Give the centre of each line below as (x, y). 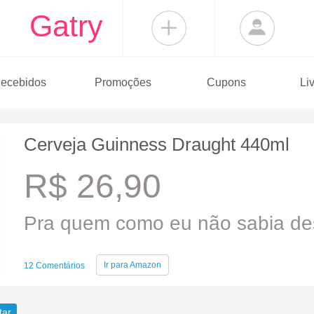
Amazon (145, 265)
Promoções (123, 82)
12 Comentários (54, 266)
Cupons (226, 82)
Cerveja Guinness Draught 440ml (157, 144)
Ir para (116, 265)
